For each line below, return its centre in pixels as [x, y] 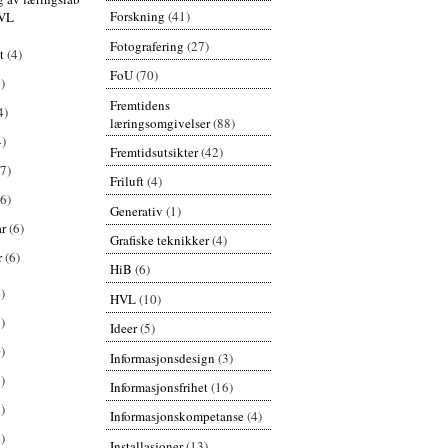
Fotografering [146, 45]
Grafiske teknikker [159, 240]
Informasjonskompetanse [176, 416]
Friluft [126, 181]
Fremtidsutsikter [153, 151]
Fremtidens [139, 104]
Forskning [137, 16]
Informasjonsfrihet [158, 386]
